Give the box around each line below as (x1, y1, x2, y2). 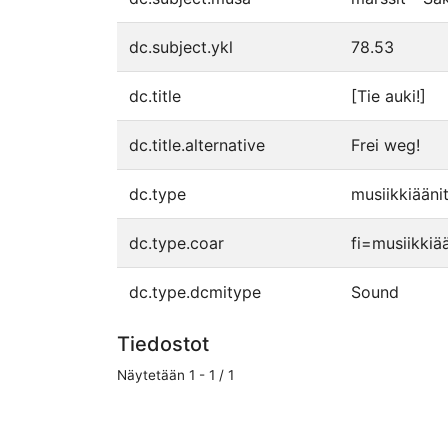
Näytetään (117, 367, 189, 384)
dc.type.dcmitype (129, 282, 261, 302)
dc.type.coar (129, 233, 224, 253)
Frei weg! (351, 135, 420, 155)
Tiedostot (117, 332, 209, 356)
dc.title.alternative (129, 135, 265, 155)
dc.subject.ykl (129, 37, 233, 57)
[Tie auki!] (351, 86, 426, 106)
